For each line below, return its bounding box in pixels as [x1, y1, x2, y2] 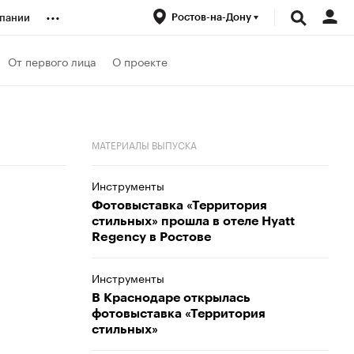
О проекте [112, 51, 168, 70]
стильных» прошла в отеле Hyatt [92, 215, 295, 228]
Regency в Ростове [92, 231, 211, 243]
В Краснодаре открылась [92, 292, 250, 304]
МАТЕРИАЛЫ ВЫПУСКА [92, 137, 197, 152]
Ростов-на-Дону [171, 12, 254, 22]
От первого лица [8, 51, 96, 70]
